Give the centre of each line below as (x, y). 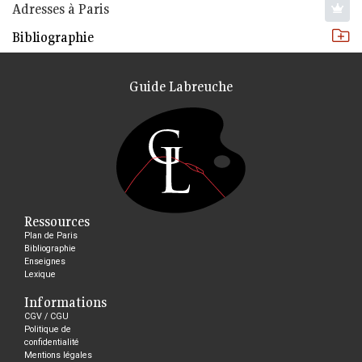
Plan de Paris (51, 235)
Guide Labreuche (181, 86)
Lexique (40, 274)
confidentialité (52, 342)
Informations (65, 302)
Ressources (57, 221)
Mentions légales (58, 355)
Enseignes (45, 261)
